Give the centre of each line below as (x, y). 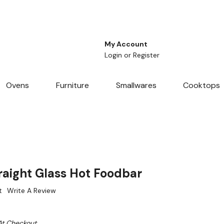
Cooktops (202, 85)
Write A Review (31, 191)
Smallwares (136, 85)
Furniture (72, 85)
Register (146, 55)
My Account (126, 44)
